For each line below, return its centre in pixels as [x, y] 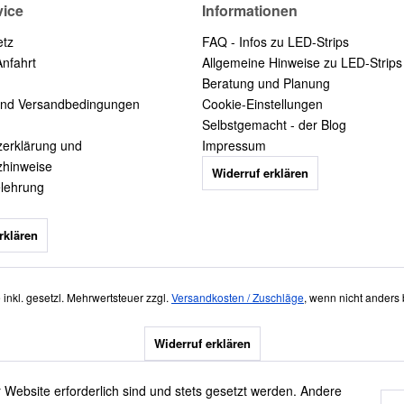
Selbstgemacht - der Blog [274, 124]
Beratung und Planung [266, 83]
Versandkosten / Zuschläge [238, 298]
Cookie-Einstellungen [262, 103]
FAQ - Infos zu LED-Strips [275, 41]
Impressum [234, 145]
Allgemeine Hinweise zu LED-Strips [302, 62]
